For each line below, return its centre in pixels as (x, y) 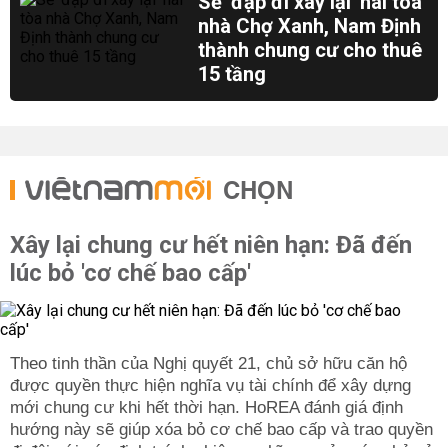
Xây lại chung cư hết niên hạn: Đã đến (211, 245)
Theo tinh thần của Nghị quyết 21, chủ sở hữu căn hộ (208, 363)
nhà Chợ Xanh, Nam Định (310, 26)
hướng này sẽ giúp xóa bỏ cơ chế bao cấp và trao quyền (221, 429)
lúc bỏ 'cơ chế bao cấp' (130, 273)
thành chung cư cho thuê (310, 50)
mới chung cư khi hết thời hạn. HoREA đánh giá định (206, 407)
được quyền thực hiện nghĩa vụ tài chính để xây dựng (210, 385)
